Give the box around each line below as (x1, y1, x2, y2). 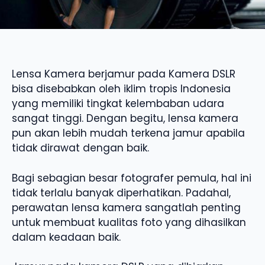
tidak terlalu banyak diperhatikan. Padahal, (12, 185, 231, 200)
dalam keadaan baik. (12, 230, 121, 244)
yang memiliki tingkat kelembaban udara (12, 96, 224, 111)
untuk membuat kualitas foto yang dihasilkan (12, 215, 246, 230)
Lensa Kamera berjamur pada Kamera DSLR (12, 67, 235, 82)
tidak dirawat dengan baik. (12, 141, 149, 156)
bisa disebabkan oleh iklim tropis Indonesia (12, 82, 231, 96)
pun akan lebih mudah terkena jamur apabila (12, 126, 245, 141)
